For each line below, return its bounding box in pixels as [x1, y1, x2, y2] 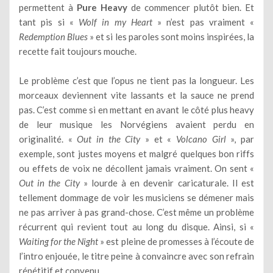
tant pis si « [19, 16, 79, 27]
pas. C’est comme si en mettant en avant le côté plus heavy [19, 104, 254, 115]
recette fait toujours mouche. [19, 45, 136, 57]
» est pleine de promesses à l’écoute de [98, 235, 255, 247]
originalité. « [19, 133, 77, 144]
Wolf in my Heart [79, 16, 152, 27]
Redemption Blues [19, 30, 88, 42]
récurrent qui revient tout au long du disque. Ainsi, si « [19, 221, 254, 232]
